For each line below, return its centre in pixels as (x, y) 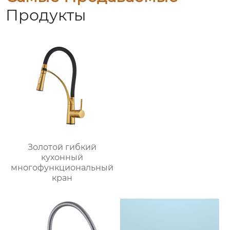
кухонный (62, 158)
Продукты (46, 15)
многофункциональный (62, 168)
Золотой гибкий (62, 147)
